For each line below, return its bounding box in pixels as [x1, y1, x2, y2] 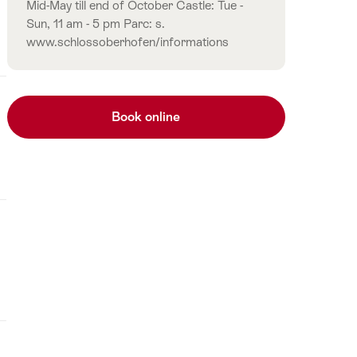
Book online [112, 109, 181, 125]
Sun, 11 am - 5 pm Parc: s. [25, 16, 165, 30]
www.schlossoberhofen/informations [25, 34, 229, 49]
